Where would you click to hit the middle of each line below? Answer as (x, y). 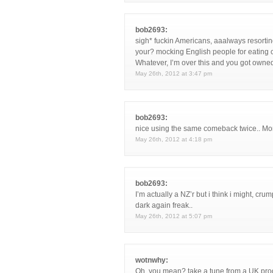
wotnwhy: (152, 260)
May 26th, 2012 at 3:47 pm (174, 73)
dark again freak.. (164, 205)
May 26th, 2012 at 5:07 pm (174, 216)
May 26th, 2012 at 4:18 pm (174, 139)
